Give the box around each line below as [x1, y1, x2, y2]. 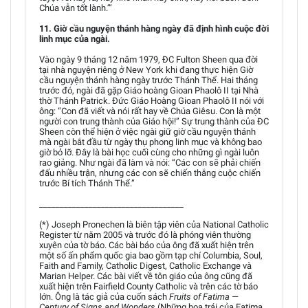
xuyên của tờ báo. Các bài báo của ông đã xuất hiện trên [39, 240, 254, 250]
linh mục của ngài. [39, 34, 110, 44]
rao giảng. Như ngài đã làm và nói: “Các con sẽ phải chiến [39, 157, 261, 168]
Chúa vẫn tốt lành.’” [39, 3, 112, 13]
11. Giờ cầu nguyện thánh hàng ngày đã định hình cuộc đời [39, 23, 269, 34]
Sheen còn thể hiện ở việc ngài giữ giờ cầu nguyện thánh [39, 126, 256, 137]
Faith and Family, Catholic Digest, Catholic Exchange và [39, 261, 252, 271]
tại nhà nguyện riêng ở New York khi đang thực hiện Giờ [39, 65, 253, 75]
